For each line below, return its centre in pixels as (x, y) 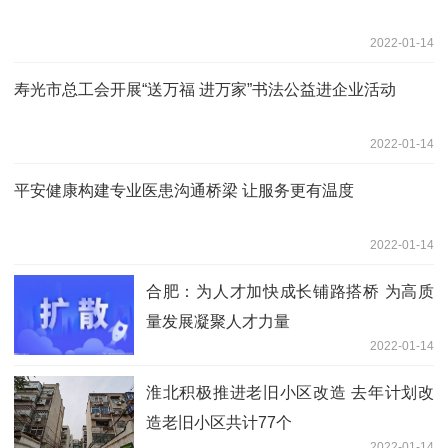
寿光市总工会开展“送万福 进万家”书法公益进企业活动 (205, 89)
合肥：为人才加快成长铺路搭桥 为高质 (290, 291)
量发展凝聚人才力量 (218, 321)
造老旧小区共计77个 (219, 422)
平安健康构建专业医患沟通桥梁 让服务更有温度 (184, 190)
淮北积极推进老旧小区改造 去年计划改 (290, 392)
